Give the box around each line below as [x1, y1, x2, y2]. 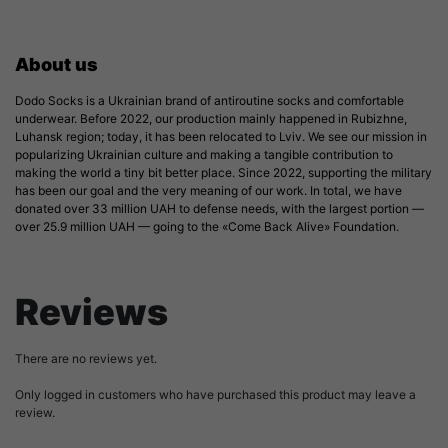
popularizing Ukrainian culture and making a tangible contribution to [15, 146, 393, 162]
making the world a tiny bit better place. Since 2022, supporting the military [15, 164, 432, 180]
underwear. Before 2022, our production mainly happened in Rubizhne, [15, 110, 407, 126]
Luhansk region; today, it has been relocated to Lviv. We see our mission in [15, 128, 427, 144]
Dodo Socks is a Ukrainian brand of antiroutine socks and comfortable [15, 92, 404, 108]
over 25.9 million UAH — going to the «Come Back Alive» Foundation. [15, 218, 399, 234]
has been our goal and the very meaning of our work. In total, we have [15, 182, 402, 198]
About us [15, 53, 98, 75]
